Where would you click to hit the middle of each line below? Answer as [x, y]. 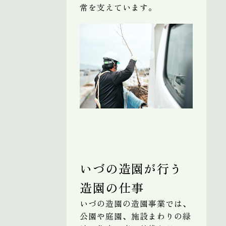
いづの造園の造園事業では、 [135, 203]
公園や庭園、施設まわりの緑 [135, 216]
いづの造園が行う [131, 168]
